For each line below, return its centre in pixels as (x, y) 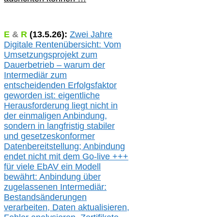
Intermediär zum (35, 75)
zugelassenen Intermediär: (55, 187)
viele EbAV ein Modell (57, 167)
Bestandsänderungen (45, 197)
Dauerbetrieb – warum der (54, 65)
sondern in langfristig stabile (58, 126)
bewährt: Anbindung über (52, 177)
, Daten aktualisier (82, 208)
